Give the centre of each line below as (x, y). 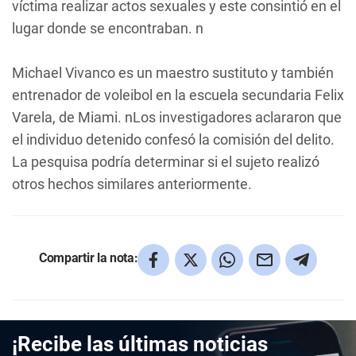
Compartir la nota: (89, 257)
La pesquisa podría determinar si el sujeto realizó (166, 162)
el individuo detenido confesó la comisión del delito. (173, 139)
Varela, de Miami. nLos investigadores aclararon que (177, 117)
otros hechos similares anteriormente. (132, 184)
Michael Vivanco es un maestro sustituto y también (173, 73)
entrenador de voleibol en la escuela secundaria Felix (178, 95)
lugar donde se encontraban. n (108, 28)
